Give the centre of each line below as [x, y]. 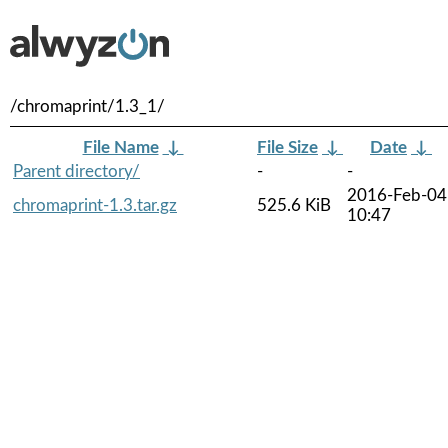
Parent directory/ [76, 171]
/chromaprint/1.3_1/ [87, 106]
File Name [120, 147]
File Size [287, 147]
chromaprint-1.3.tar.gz [95, 205]
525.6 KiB [294, 205]
